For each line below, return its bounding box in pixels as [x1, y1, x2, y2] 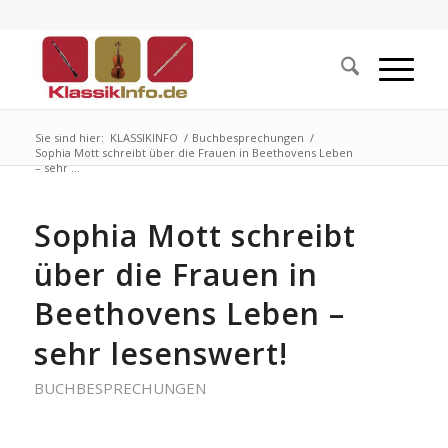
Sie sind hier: [34, 130, 104, 145]
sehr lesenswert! [33, 333, 288, 374]
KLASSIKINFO [109, 130, 178, 145]
